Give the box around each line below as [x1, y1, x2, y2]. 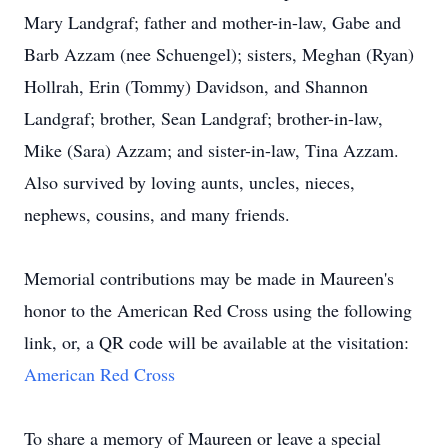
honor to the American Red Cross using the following [24, 298, 412, 322]
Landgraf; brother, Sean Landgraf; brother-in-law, [24, 106, 383, 130]
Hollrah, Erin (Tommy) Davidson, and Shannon [24, 74, 368, 98]
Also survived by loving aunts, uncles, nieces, [24, 170, 355, 194]
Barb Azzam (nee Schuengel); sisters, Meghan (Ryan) [24, 42, 414, 66]
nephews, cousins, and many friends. [24, 202, 290, 226]
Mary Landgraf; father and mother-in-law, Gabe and [24, 10, 401, 34]
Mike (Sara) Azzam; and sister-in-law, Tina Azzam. [24, 138, 399, 162]
